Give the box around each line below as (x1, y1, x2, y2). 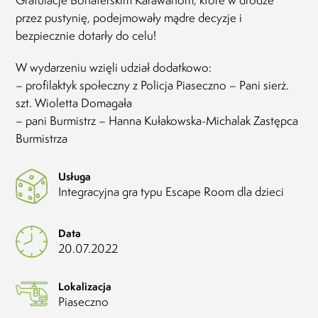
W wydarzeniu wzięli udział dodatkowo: (16, 59, 212, 75)
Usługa (58, 168, 92, 184)
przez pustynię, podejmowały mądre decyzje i (16, 9, 243, 26)
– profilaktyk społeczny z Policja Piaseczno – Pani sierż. (16, 77, 290, 93)
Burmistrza (16, 130, 68, 146)
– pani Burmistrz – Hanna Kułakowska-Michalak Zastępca (16, 112, 299, 128)
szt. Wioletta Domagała (16, 94, 133, 111)
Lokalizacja (58, 279, 112, 295)
